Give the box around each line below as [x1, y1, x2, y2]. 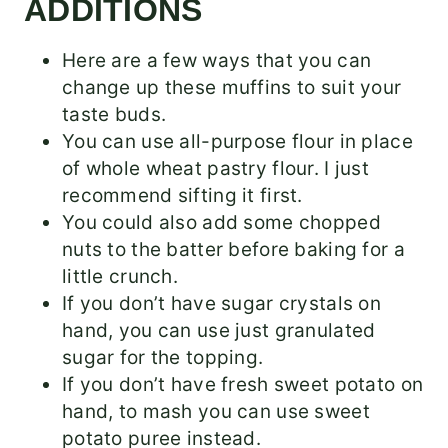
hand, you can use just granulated [62, 319, 376, 343]
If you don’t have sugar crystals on [62, 292, 381, 316]
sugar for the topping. [62, 346, 264, 370]
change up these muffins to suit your [62, 76, 402, 100]
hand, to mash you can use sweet [62, 400, 370, 424]
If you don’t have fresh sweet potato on [62, 373, 424, 397]
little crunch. [62, 265, 178, 289]
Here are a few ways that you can [62, 49, 372, 73]
